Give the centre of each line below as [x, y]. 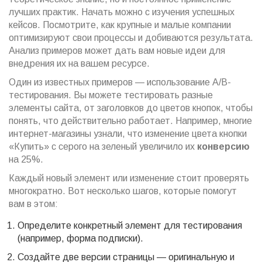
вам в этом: [33, 204]
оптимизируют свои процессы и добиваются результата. [131, 38]
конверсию [223, 147]
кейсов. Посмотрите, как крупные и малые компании [120, 25]
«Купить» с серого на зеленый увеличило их [103, 147]
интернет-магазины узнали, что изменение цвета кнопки [128, 134]
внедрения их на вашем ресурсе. [79, 64]
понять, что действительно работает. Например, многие [130, 121]
